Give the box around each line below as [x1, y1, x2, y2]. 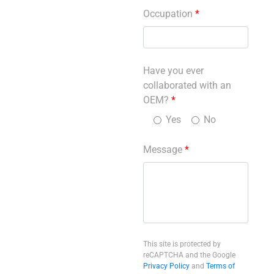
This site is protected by [143, 240, 221, 249]
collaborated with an [143, 80, 231, 92]
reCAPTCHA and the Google [143, 251, 235, 260]
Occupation [143, 8, 195, 20]
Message [143, 144, 185, 156]
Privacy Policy [143, 262, 190, 271]
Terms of [206, 262, 235, 271]
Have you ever [143, 65, 204, 77]
